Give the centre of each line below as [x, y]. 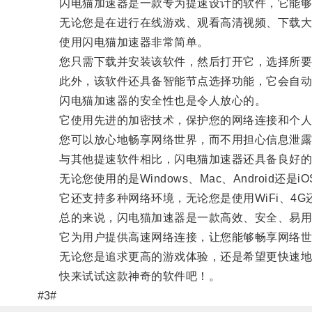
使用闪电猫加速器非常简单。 [123, 42]
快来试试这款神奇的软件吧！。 [129, 276]
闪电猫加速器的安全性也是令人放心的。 [152, 100]
